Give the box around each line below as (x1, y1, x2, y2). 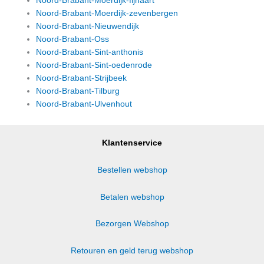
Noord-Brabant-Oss (36, 34, 110, 44)
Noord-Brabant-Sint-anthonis (36, 47, 144, 57)
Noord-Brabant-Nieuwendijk (36, 21, 140, 31)
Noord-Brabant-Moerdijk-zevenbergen (36, 8, 179, 18)
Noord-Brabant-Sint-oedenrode (36, 60, 153, 70)
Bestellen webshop (97, 165, 167, 174)
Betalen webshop (100, 192, 164, 202)
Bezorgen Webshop (95, 219, 169, 229)
